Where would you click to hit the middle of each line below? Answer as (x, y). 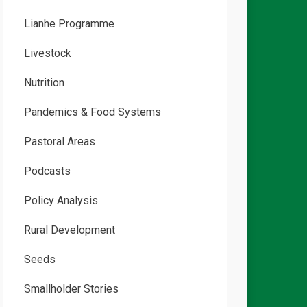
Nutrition (44, 83)
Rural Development (69, 230)
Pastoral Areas (59, 142)
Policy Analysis (61, 200)
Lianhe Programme (69, 24)
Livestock (47, 53)
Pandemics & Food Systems (92, 112)
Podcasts (47, 171)
